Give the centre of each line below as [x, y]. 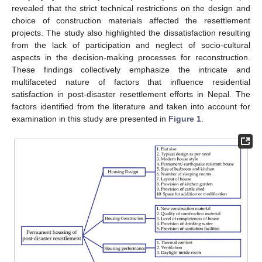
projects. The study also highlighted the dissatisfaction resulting [131, 33]
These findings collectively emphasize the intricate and [131, 70]
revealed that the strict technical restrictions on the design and [131, 8]
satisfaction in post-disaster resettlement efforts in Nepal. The [131, 94]
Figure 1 [185, 119]
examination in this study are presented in [90, 119]
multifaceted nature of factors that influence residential [131, 82]
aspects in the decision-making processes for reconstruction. [131, 58]
